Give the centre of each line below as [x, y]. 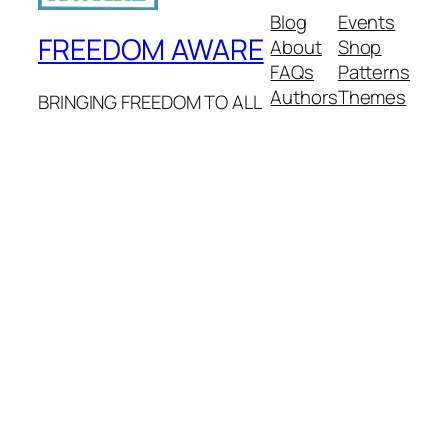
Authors [304, 97]
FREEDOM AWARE [151, 49]
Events [366, 22]
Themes [372, 97]
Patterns [373, 72]
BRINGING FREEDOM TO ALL [150, 101]
